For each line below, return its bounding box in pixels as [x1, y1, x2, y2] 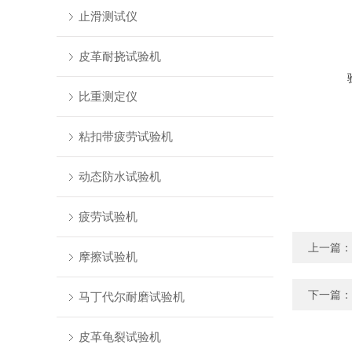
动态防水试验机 [78, 170, 161, 183]
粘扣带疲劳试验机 [78, 130, 173, 143]
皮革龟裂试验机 [78, 330, 161, 343]
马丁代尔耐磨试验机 [78, 290, 185, 303]
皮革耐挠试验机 [78, 49, 161, 63]
